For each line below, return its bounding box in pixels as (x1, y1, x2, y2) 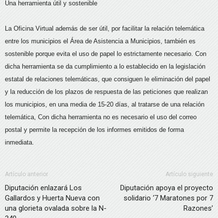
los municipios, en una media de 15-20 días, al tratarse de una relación (5, 101, 204, 109)
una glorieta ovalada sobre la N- (5, 204, 107, 213)
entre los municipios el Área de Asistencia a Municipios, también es (5, 37, 196, 45)
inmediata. (5, 139, 34, 146)
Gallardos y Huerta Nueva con (5, 194, 100, 203)
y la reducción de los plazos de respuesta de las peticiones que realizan (5, 88, 208, 96)
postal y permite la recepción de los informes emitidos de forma (5, 126, 184, 134)
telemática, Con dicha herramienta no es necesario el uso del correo (5, 113, 197, 121)
